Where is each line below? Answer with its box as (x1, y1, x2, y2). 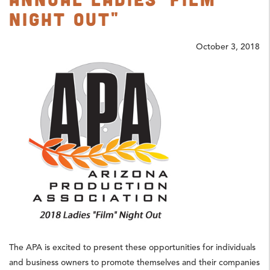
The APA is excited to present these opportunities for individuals (9, 242, 256, 253)
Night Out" (9, 7, 120, 30)
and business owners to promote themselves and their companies (9, 257, 260, 268)
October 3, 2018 (196, 41, 260, 52)
